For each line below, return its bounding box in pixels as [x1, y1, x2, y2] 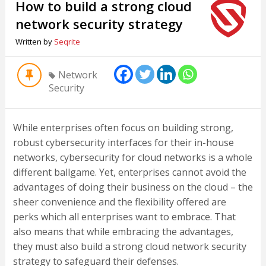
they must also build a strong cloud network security [12, 240, 246, 254]
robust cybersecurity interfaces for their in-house [12, 136, 234, 150]
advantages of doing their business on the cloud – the [12, 180, 253, 194]
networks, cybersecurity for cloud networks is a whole [12, 151, 252, 164]
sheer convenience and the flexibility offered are [12, 195, 226, 209]
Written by [15, 36, 55, 47]
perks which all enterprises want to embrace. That [12, 210, 236, 224]
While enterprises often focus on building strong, [12, 121, 233, 135]
